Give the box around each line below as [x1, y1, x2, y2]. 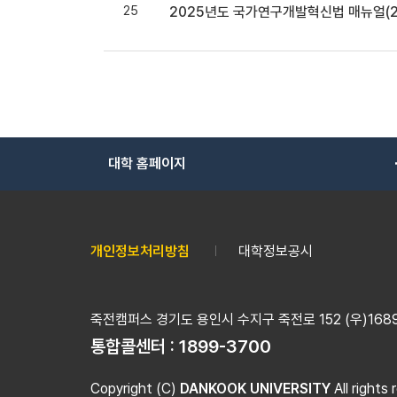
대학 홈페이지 [108, 154, 186, 172]
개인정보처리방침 [90, 242, 190, 260]
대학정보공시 [238, 242, 313, 260]
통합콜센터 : [90, 335, 179, 357]
